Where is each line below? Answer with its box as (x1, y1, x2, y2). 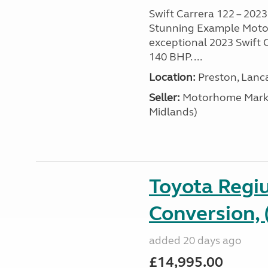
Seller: (148, 91, 180, 104)
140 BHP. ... (148, 50, 202, 63)
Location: (148, 71, 196, 84)
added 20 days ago (148, 234, 242, 247)
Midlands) (148, 105, 197, 118)
